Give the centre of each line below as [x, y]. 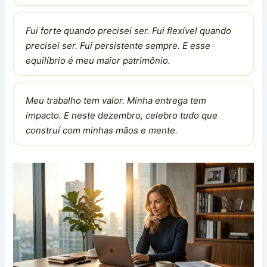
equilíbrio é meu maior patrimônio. [98, 61]
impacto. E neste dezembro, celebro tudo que [122, 116]
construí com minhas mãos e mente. [102, 131]
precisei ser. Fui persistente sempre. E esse [118, 46]
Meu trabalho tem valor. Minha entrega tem [116, 101]
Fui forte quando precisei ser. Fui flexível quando [129, 31]
